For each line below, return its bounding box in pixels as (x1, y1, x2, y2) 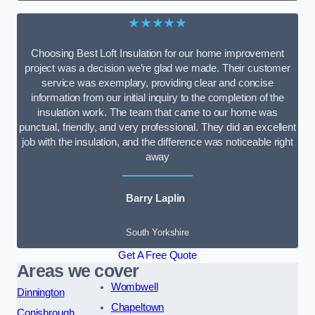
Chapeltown (110, 301, 165, 313)
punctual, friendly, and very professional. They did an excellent (19, 121, 296, 133)
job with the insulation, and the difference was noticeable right (22, 136, 293, 148)
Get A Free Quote (118, 249, 197, 261)
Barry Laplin (126, 193, 186, 205)
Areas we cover (17, 261, 139, 281)
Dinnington (17, 286, 65, 298)
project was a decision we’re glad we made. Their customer (25, 62, 290, 74)
